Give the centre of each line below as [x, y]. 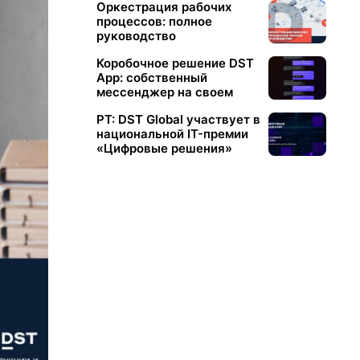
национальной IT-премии [172, 134]
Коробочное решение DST [175, 63]
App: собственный [151, 78]
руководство [136, 36]
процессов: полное [154, 21]
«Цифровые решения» [164, 148]
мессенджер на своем [164, 92]
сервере [121, 106]
